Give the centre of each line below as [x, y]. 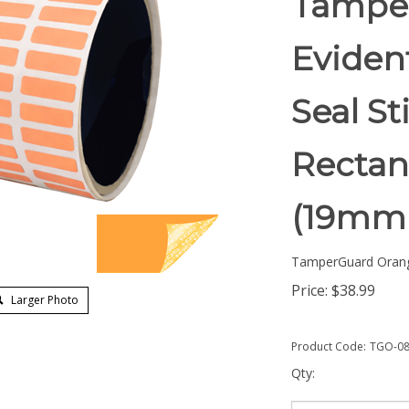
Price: [309, 290]
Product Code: [329, 346]
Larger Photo [44, 300]
